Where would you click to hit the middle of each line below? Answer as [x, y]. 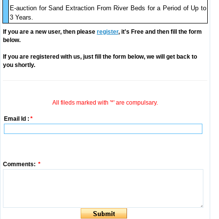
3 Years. [22, 17]
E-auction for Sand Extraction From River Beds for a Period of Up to [108, 8]
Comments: [19, 164]
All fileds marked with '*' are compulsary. [105, 103]
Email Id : [17, 119]
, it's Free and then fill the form [160, 32]
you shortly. [19, 65]
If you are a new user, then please [50, 32]
